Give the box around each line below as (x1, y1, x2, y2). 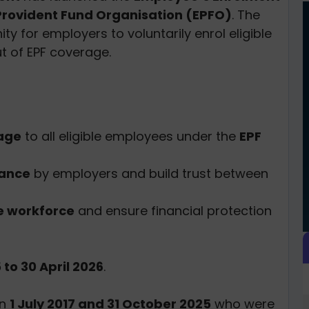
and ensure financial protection (74, 201, 272, 219)
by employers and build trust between (30, 164, 268, 182)
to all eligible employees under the (21, 127, 239, 145)
